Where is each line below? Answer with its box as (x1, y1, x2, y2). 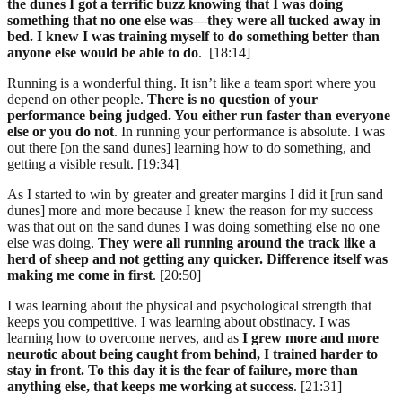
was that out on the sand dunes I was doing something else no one (7, 218, 380, 234)
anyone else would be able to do (7, 44, 198, 60)
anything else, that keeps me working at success (7, 378, 293, 394)
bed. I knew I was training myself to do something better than (7, 28, 380, 44)
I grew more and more (242, 329, 379, 345)
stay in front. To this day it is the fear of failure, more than (7, 362, 358, 378)
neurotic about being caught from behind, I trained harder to (7, 345, 378, 362)
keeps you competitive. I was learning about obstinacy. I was (7, 313, 350, 329)
